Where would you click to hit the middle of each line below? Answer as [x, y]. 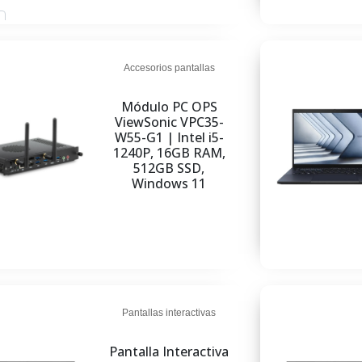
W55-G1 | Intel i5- [169, 137]
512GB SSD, [169, 168]
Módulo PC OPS [169, 107]
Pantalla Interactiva [169, 351]
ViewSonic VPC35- [169, 122]
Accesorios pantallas [169, 68]
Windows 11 [169, 183]
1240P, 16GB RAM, [169, 153]
